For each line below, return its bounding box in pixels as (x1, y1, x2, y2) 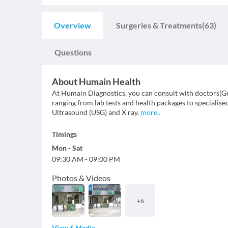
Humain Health (79, 76, 140, 87)
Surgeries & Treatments (116, 20, 202, 30)
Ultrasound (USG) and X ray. (52, 108, 139, 117)
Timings (52, 130, 77, 138)
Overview (54, 20, 91, 30)
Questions (54, 47, 92, 57)
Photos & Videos (52, 173, 110, 183)
